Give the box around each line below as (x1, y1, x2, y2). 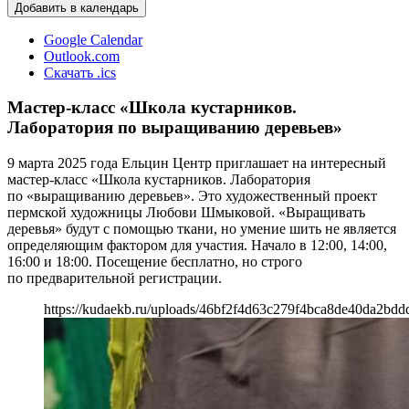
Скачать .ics (44, 64, 116, 80)
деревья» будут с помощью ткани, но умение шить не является (7, 220, 396, 236)
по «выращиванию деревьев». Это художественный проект (7, 187, 377, 204)
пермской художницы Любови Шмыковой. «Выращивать (7, 204, 365, 220)
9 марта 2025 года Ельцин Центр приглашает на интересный (7, 154, 386, 171)
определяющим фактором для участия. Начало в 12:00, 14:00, (7, 236, 387, 253)
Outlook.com (44, 47, 120, 64)
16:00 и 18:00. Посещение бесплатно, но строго (7, 253, 302, 269)
